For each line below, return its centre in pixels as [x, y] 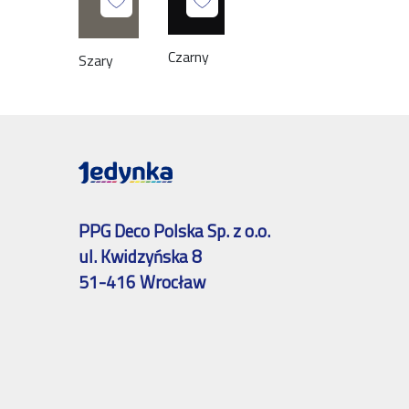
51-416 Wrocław [142, 282]
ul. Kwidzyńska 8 [141, 257]
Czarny [189, 57]
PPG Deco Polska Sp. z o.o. [175, 231]
